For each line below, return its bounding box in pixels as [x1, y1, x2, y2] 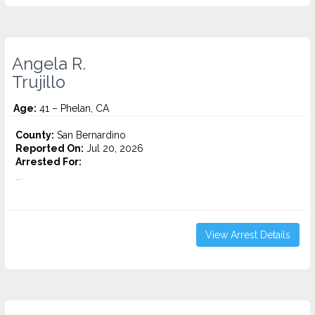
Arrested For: [15, 156, 82, 167]
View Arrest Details [205, 229, 290, 240]
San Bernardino [54, 129, 126, 141]
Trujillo [12, 72, 65, 92]
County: [15, 129, 54, 141]
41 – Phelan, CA [37, 103, 109, 114]
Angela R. [12, 54, 86, 74]
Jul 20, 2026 [84, 143, 143, 154]
